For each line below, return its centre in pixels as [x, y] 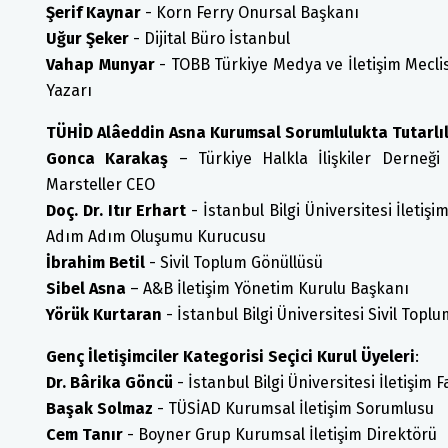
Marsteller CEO [100, 184]
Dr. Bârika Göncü [109, 382]
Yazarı [69, 90]
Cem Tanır [84, 434]
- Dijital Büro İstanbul [209, 38]
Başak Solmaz [101, 408]
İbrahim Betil [95, 262]
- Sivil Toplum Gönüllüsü [234, 262]
